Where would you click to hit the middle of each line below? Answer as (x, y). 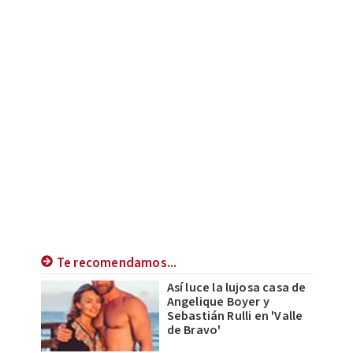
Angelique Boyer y (218, 302)
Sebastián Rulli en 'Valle (235, 316)
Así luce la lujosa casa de (236, 288)
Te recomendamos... (117, 264)
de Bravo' (194, 331)
